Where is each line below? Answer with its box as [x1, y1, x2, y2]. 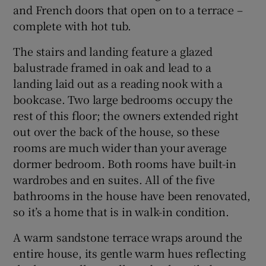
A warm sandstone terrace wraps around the [13, 229, 243, 245]
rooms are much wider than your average [13, 140, 227, 156]
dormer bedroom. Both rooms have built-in [13, 156, 236, 172]
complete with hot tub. [13, 18, 132, 34]
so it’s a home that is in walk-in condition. [13, 204, 229, 220]
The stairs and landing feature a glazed [13, 43, 213, 59]
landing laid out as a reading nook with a [13, 75, 223, 91]
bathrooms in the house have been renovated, [13, 188, 251, 204]
